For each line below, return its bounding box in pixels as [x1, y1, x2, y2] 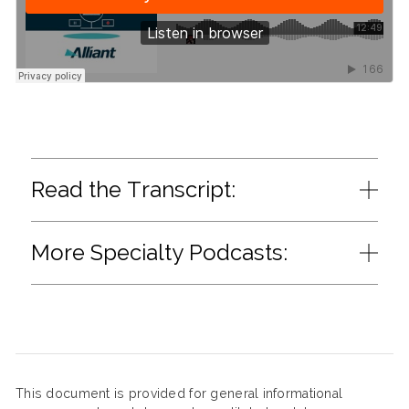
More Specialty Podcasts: [31, 239, 288, 266]
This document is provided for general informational [16, 386, 343, 401]
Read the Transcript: [31, 176, 236, 203]
